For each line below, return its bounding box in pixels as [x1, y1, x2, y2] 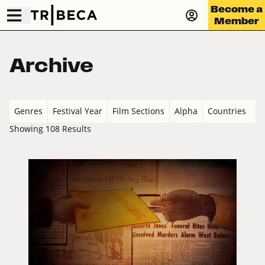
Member [214, 15, 259, 26]
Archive [9, 54, 93, 76]
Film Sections [112, 105, 164, 117]
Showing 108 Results [9, 123, 91, 135]
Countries [208, 105, 246, 117]
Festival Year [53, 105, 102, 117]
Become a [211, 4, 263, 14]
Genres [14, 105, 43, 117]
